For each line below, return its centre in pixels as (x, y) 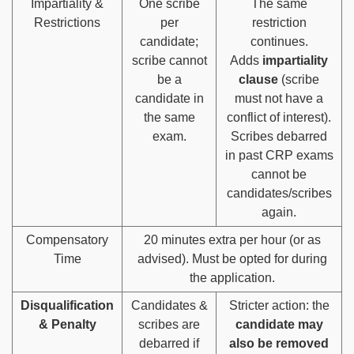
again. (279, 212)
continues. (279, 41)
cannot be (279, 174)
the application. (232, 277)
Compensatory (67, 239)
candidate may (279, 324)
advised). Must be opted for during (232, 258)
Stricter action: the (279, 305)
